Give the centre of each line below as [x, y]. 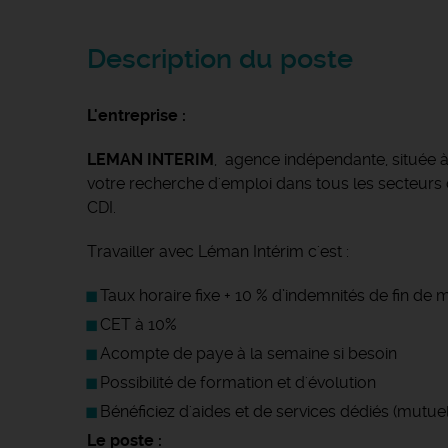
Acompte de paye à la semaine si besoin [248, 353]
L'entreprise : [136, 115]
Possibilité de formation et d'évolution [238, 382]
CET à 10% [138, 324]
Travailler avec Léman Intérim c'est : [220, 251]
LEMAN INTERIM [150, 159]
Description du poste [220, 59]
